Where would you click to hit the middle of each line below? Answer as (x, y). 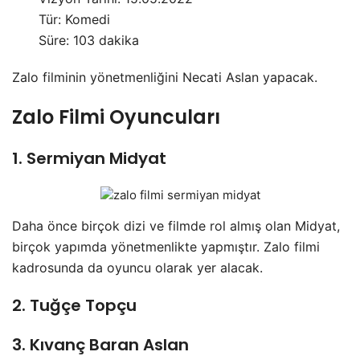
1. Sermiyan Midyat (89, 159)
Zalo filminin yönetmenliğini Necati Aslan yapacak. (165, 78)
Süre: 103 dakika (89, 41)
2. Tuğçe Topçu (74, 306)
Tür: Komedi (75, 20)
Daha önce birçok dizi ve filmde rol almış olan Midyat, (176, 226)
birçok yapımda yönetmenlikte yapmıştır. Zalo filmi (166, 247)
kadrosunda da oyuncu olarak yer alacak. (137, 268)
